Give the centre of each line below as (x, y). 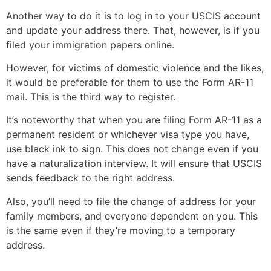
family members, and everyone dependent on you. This (132, 216)
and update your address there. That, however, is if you (133, 30)
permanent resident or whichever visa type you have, (128, 135)
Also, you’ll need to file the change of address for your (131, 201)
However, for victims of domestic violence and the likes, (135, 68)
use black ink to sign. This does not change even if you (132, 149)
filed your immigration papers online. (92, 44)
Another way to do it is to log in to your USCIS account (133, 15)
